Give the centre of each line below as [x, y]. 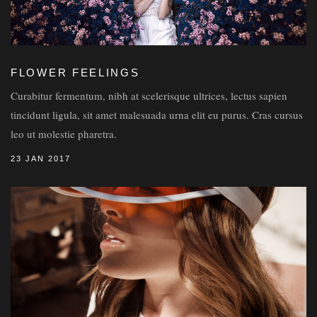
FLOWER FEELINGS [75, 73]
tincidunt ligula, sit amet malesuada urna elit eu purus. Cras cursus [157, 115]
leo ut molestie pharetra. [64, 134]
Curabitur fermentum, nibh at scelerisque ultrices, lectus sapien [149, 96]
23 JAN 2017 [41, 158]
